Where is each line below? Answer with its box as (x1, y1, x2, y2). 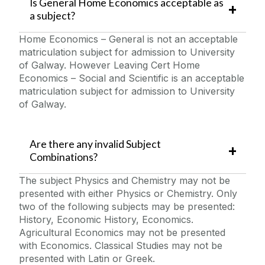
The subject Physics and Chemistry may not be (19, 174, 230, 186)
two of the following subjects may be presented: (19, 200, 235, 212)
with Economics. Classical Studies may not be (19, 239, 222, 251)
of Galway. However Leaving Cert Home (19, 59, 200, 72)
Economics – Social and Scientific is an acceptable (19, 72, 244, 85)
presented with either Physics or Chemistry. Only (19, 187, 237, 199)
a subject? (29, 9, 77, 22)
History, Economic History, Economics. (19, 213, 193, 225)
